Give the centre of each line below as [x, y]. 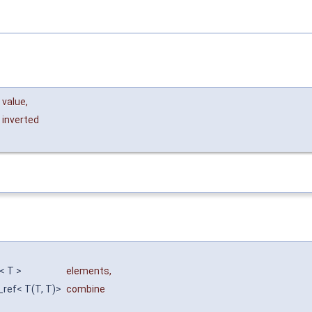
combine [86, 289]
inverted [21, 119]
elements [88, 271]
